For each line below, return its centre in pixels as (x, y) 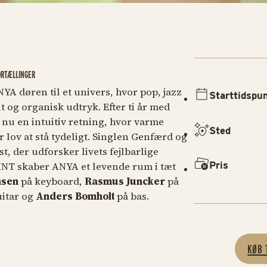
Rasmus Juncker (125, 181)
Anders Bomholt (75, 196)
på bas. (134, 196)
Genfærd (150, 136)
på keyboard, (50, 181)
